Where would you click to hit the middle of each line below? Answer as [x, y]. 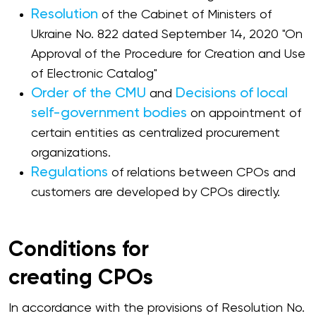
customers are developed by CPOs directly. [156, 193]
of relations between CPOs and [202, 173]
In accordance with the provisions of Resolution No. [157, 308]
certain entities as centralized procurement [156, 133]
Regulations [69, 173]
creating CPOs [81, 279]
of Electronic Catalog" [94, 74]
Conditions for [79, 250]
